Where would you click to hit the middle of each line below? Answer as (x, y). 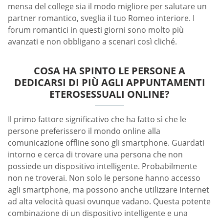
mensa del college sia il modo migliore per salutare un (107, 7)
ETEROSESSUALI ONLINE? (109, 94)
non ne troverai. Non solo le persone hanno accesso (104, 178)
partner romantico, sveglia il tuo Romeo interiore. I (101, 18)
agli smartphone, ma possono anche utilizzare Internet (109, 190)
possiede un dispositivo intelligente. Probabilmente (102, 166)
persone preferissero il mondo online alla (84, 131)
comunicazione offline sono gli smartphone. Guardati (106, 143)
